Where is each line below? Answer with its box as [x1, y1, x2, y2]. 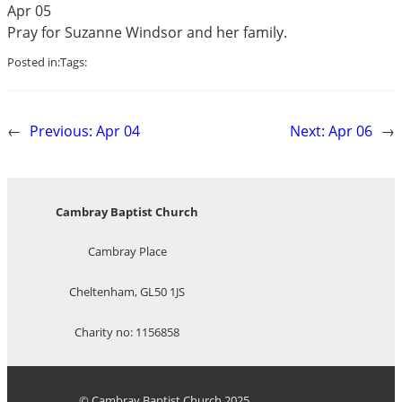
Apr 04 [96, 121, 140, 142]
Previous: [30, 121, 92, 142]
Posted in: [7, 54, 60, 71]
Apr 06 [328, 121, 372, 142]
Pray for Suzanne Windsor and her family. [7, 22, 287, 42]
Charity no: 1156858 [74, 323, 180, 340]
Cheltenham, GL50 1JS [69, 284, 186, 301]
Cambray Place [87, 243, 167, 260]
